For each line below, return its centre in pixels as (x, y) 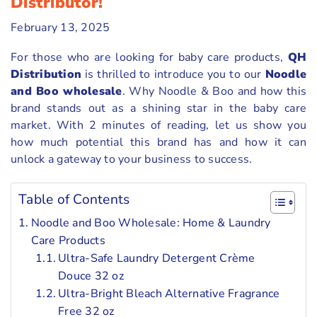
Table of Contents (74, 199)
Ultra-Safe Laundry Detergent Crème (157, 258)
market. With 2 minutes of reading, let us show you (158, 125)
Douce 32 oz (91, 276)
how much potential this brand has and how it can (158, 142)
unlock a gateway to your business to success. (132, 159)
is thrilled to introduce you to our (173, 74)
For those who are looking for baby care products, (149, 57)
